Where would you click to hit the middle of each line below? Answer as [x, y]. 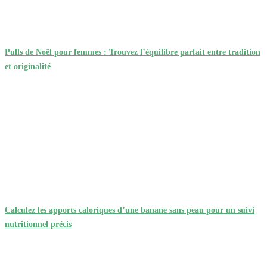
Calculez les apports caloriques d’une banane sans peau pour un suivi [130, 209]
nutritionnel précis [38, 224]
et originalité [28, 66]
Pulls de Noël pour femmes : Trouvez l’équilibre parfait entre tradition [133, 52]
